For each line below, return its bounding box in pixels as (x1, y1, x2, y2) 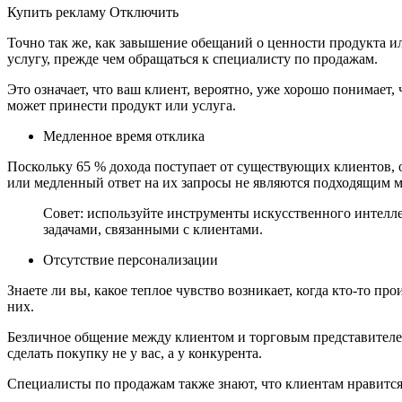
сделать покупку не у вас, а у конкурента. (7, 345, 262, 361)
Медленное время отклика (43, 127, 205, 144)
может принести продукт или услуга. (7, 97, 236, 113)
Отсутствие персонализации (43, 251, 218, 267)
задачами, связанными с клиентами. (43, 221, 263, 237)
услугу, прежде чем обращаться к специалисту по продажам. (7, 50, 378, 66)
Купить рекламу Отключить (7, 4, 179, 20)
